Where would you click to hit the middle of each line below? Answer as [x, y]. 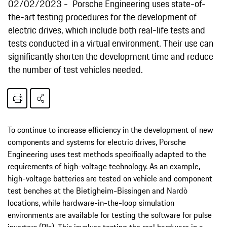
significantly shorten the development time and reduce [111, 56]
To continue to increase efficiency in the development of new [110, 129]
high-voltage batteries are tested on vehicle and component [110, 178]
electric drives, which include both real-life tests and [107, 30]
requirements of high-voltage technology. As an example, [104, 166]
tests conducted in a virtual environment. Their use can [111, 43]
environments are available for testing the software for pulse [110, 215]
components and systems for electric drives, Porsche [97, 142]
